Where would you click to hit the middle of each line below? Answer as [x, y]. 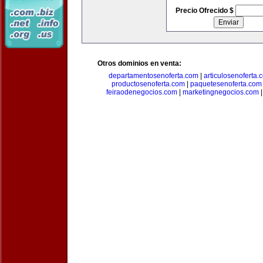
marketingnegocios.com [221, 92]
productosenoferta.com [148, 84]
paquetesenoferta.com [226, 84]
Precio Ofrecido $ [205, 11]
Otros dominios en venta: [139, 63]
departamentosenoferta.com [154, 76]
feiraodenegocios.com [142, 92]
